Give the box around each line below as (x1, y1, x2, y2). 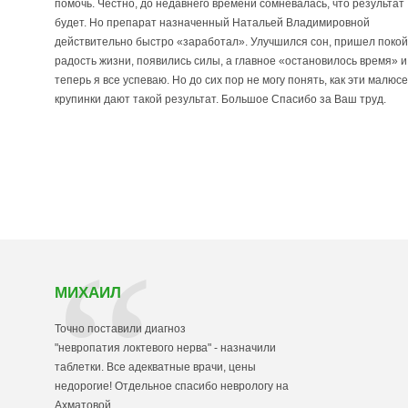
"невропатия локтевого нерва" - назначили (55, 342, 276, 354)
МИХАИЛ (55, 284, 121, 301)
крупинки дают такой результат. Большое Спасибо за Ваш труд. (55, 93, 386, 106)
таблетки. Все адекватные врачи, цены (55, 361, 256, 373)
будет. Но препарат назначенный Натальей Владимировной (55, 16, 370, 29)
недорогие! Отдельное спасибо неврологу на (55, 380, 289, 393)
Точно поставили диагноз (55, 322, 186, 335)
